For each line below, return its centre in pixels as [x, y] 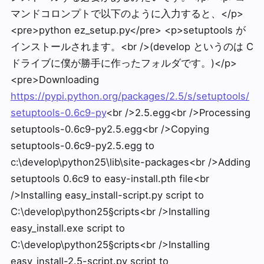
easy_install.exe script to [67, 228]
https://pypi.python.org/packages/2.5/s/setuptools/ [130, 96]
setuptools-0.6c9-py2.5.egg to [82, 146]
